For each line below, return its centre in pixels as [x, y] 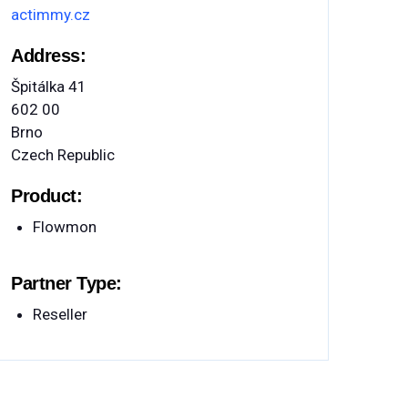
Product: [46, 196]
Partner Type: [66, 284]
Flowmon [65, 227]
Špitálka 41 [49, 87]
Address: [48, 56]
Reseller [60, 315]
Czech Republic [63, 155]
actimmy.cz [51, 15]
